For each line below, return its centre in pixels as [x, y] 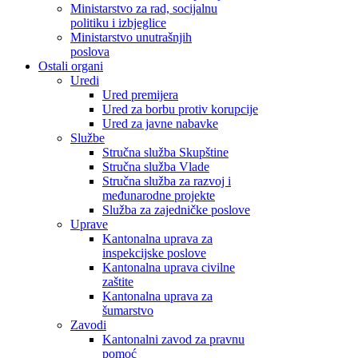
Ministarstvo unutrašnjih [131, 37]
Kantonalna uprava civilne [169, 267]
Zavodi [88, 325]
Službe [88, 138]
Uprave [89, 224]
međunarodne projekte [159, 195]
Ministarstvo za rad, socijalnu [144, 8]
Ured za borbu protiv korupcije [180, 109]
